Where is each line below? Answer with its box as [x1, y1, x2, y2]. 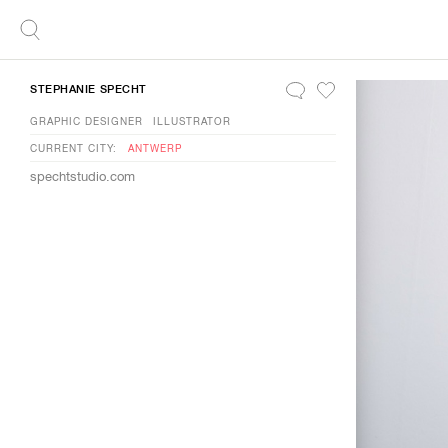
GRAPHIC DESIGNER [30, 115, 143, 127]
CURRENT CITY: [30, 142, 117, 154]
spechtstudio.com [30, 169, 135, 184]
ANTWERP [128, 142, 182, 154]
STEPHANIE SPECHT [30, 82, 147, 95]
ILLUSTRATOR [153, 115, 231, 127]
